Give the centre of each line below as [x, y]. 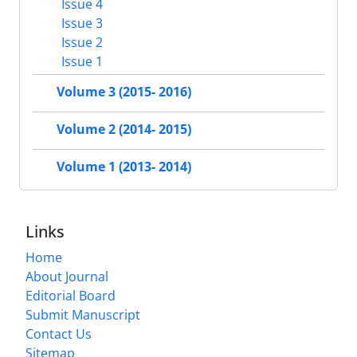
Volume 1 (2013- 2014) [124, 167]
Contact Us [59, 333]
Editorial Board [71, 295]
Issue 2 [80, 42]
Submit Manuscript [83, 314]
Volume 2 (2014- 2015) [124, 129]
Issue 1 [80, 61]
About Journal [67, 276]
